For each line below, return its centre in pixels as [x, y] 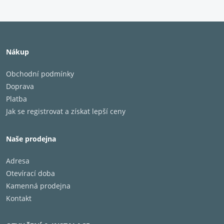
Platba [16, 99]
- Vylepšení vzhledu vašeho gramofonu [65, 7]
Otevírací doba [30, 173]
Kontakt [19, 198]
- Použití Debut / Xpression [48, 27]
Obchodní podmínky [40, 74]
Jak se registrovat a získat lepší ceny [66, 111]
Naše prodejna [31, 139]
